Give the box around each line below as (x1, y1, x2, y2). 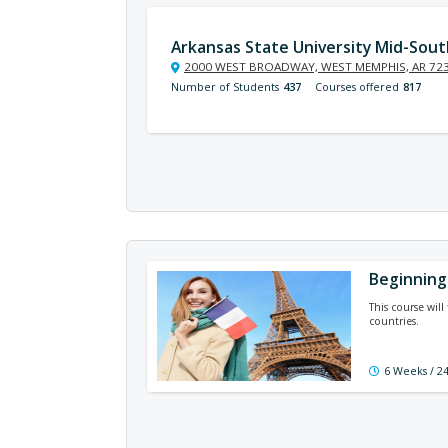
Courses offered (315, 80, 399, 94)
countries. (369, 314, 419, 328)
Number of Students (171, 80, 279, 94)
